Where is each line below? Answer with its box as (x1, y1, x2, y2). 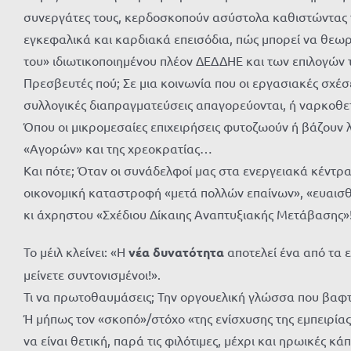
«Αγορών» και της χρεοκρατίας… (24, 139, 212, 156)
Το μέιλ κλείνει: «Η (24, 243, 128, 259)
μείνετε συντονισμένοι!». (24, 266, 161, 282)
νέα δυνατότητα (128, 243, 224, 260)
